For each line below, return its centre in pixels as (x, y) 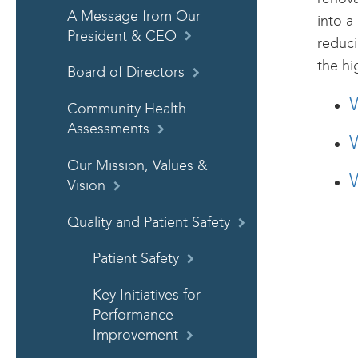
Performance (133, 316)
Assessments (108, 129)
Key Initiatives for (147, 296)
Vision (86, 185)
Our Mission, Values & (137, 165)
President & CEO (122, 36)
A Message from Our (134, 16)
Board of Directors (126, 73)
